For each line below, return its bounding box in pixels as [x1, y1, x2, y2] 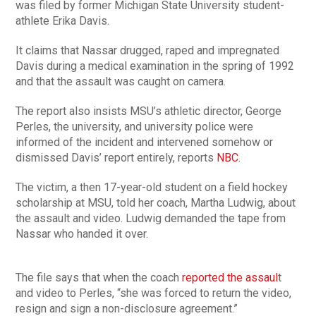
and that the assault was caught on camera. [16, 75, 226, 89]
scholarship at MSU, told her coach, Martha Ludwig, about [16, 196, 296, 210]
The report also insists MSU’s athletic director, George [16, 104, 282, 119]
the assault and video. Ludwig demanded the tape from [16, 212, 286, 226]
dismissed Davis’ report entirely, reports [16, 151, 217, 165]
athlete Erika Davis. [16, 14, 110, 28]
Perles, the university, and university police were [16, 120, 254, 134]
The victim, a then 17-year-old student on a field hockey [16, 181, 288, 195]
